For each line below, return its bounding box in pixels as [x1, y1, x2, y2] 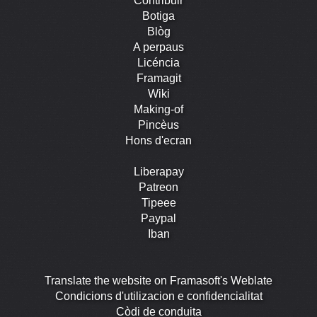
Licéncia [137, 57, 180, 69]
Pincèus [138, 119, 179, 132]
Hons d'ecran [125, 134, 192, 147]
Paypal [141, 212, 176, 225]
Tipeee [141, 197, 176, 209]
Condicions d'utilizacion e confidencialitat [54, 290, 263, 303]
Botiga [142, 10, 175, 23]
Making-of [134, 103, 183, 116]
